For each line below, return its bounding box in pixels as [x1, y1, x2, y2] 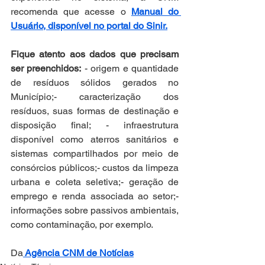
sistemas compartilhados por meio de [11, 148, 179, 159]
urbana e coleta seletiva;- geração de [11, 176, 179, 188]
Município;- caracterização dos [11, 91, 179, 102]
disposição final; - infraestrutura [11, 119, 179, 131]
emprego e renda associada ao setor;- [11, 190, 179, 202]
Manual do [131, 6, 179, 17]
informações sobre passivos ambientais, [11, 205, 179, 216]
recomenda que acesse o [11, 6, 131, 17]
